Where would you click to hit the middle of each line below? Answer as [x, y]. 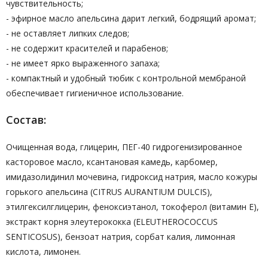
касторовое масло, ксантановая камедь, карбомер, [112, 162]
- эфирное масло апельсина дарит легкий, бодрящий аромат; [131, 18]
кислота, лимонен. [43, 252]
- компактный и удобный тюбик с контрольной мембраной [126, 78]
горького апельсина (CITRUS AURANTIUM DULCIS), [109, 192]
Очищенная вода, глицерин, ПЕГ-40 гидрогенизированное [124, 147]
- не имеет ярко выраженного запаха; [83, 63]
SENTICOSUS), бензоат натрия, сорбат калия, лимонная [121, 237]
